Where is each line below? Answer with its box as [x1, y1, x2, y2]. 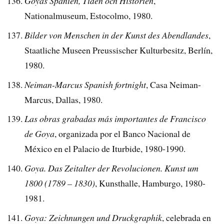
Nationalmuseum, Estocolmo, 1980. [24, 9, 153, 21]
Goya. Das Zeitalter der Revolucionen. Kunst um [24, 162, 199, 174]
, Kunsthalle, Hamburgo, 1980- [95, 177, 206, 189]
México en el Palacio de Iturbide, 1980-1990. [24, 142, 186, 155]
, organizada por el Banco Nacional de [54, 127, 191, 140]
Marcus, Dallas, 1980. [24, 93, 103, 105]
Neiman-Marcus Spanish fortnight [24, 78, 146, 90]
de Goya [24, 127, 55, 140]
